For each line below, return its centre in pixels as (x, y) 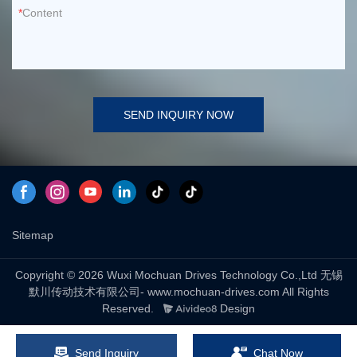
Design (235, 308)
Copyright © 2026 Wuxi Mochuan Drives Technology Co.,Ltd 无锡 (178, 275)
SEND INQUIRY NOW (178, 114)
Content (42, 12)
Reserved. (128, 308)
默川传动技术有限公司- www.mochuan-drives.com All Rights (178, 291)
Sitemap (33, 235)
